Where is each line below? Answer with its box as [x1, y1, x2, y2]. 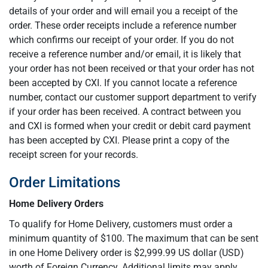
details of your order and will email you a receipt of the [9, 5, 237, 17]
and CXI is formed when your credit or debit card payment [9, 120, 251, 132]
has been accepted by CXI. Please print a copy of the [9, 135, 229, 146]
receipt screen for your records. [9, 149, 138, 160]
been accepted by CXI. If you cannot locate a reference [9, 77, 237, 89]
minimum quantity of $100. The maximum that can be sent [9, 233, 258, 244]
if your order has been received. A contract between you [9, 106, 241, 117]
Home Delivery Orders [9, 198, 103, 209]
